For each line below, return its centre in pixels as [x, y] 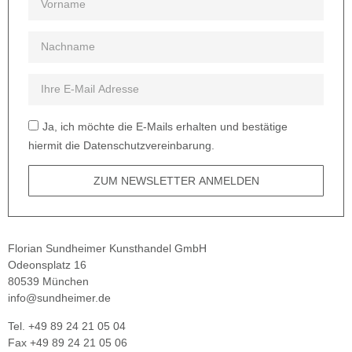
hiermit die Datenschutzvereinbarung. [121, 146]
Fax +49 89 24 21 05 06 [68, 342]
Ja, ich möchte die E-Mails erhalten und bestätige [165, 127]
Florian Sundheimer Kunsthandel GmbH [107, 249]
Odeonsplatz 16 [47, 265]
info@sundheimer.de [59, 298]
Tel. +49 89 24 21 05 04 [67, 326]
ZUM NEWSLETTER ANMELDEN [176, 181]
